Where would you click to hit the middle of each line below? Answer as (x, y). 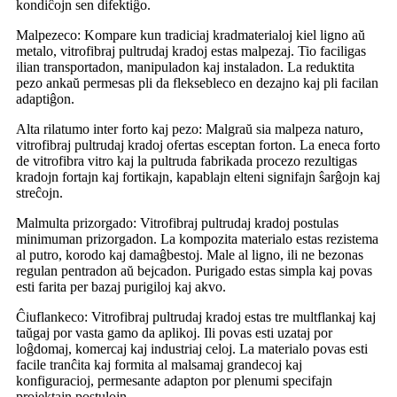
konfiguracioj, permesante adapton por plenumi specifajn (174, 381)
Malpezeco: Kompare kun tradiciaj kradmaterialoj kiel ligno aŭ (191, 35)
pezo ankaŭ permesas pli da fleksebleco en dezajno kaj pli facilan (197, 83)
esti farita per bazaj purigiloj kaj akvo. (121, 287)
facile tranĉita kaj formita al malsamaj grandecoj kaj (159, 365)
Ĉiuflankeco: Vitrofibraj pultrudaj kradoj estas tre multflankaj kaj (196, 317)
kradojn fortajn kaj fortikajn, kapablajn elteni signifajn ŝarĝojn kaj (198, 177)
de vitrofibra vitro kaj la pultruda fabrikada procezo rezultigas (187, 161)
